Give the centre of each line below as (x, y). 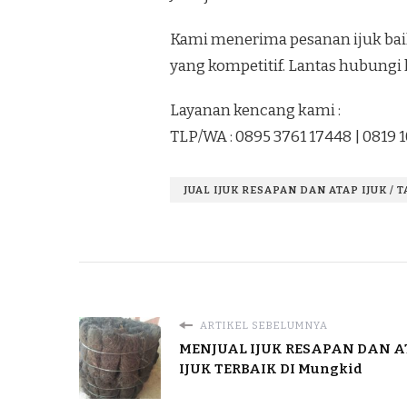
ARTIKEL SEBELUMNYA (263, 326)
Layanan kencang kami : (255, 111)
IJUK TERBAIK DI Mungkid (271, 369)
